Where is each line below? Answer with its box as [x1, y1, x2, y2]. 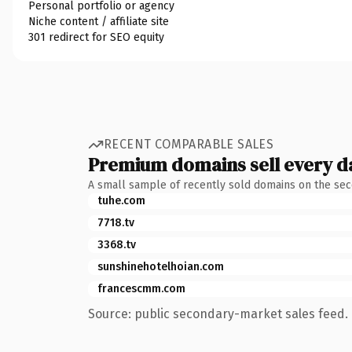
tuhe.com [97, 193, 145, 207]
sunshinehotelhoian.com [97, 259, 224, 273]
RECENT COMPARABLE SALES [104, 137, 274, 152]
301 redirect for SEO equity [28, 30, 164, 44]
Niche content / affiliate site [28, 14, 169, 28]
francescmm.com [97, 281, 185, 295]
